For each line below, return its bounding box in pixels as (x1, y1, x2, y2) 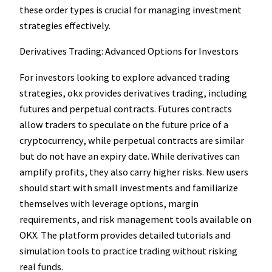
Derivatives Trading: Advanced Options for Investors (19, 45, 239, 58)
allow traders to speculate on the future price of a (19, 118, 228, 131)
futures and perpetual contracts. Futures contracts (19, 102, 232, 115)
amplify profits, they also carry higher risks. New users (19, 165, 248, 178)
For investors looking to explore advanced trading (19, 70, 230, 83)
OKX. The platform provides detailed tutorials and (19, 228, 231, 241)
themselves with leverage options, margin (19, 197, 199, 209)
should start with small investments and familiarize (19, 181, 238, 194)
